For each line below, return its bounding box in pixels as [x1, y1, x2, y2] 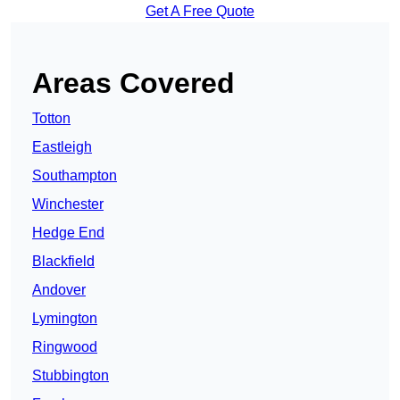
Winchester [32, 196, 104, 212]
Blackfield [32, 254, 95, 270]
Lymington [32, 311, 97, 327]
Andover [32, 282, 86, 298]
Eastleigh [32, 139, 92, 155]
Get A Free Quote [146, 4, 254, 20]
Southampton [32, 168, 117, 184]
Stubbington [32, 368, 109, 384]
